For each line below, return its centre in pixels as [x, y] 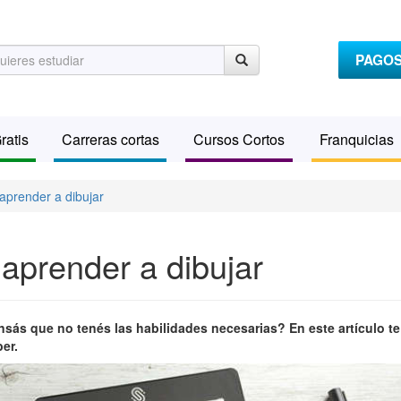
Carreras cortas [110, 139]
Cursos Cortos [239, 139]
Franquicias [357, 139]
